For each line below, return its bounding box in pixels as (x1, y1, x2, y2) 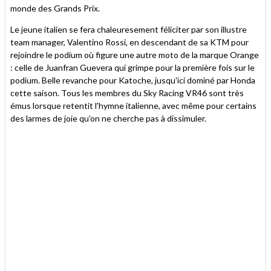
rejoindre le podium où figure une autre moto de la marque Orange (10, 50, 259, 60)
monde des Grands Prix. (10, 3, 100, 14)
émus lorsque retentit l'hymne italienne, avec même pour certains (10, 100, 256, 111)
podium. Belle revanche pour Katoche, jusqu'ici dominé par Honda (10, 75, 255, 86)
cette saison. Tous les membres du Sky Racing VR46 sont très (10, 88, 244, 99)
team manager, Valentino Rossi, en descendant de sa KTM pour (10, 37, 249, 48)
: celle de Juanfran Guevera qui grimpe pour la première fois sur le (10, 62, 255, 73)
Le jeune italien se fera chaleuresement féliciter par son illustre (10, 24, 247, 35)
